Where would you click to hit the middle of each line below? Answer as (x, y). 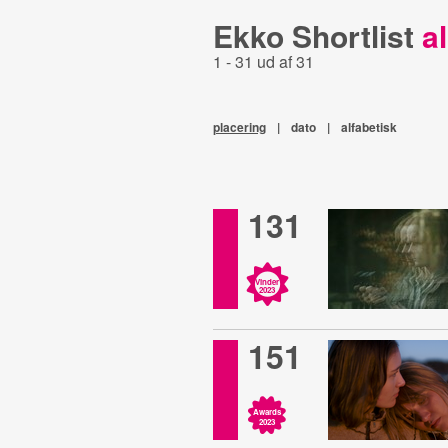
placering (239, 127)
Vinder (266, 281)
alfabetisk (368, 127)
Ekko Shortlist (317, 35)
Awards (266, 411)
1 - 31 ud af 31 (263, 61)
